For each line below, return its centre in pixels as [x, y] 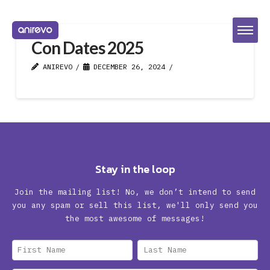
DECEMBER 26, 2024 [127, 67]
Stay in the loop [135, 169]
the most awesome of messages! [135, 218]
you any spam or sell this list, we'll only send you [135, 205]
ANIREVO [55, 67]
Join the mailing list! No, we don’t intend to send [135, 191]
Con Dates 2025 [87, 48]
